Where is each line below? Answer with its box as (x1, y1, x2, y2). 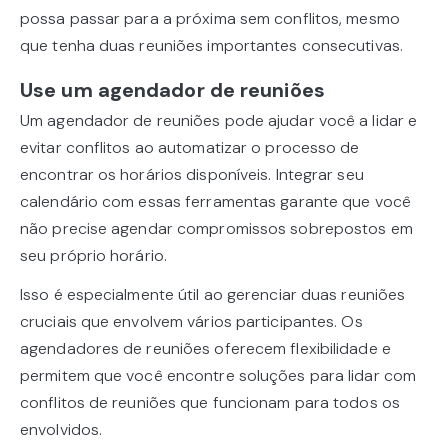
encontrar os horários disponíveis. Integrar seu (20, 164, 364, 186)
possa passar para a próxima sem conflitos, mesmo (20, 8, 400, 30)
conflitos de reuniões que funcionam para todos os (20, 392, 400, 414)
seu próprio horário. (20, 245, 167, 267)
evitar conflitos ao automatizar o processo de (20, 137, 360, 159)
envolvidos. (20, 419, 103, 441)
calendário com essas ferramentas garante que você (20, 191, 411, 213)
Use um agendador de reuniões (20, 77, 325, 104)
